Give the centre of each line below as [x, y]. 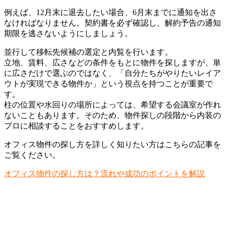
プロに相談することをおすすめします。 [76, 126]
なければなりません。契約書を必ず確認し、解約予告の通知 [113, 23]
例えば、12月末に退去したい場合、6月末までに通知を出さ [110, 13]
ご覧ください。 [32, 155]
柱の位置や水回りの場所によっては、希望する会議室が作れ [113, 105]
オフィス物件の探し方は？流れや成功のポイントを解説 [104, 174]
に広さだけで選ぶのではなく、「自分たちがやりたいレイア [113, 73]
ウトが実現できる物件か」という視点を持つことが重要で [108, 84]
